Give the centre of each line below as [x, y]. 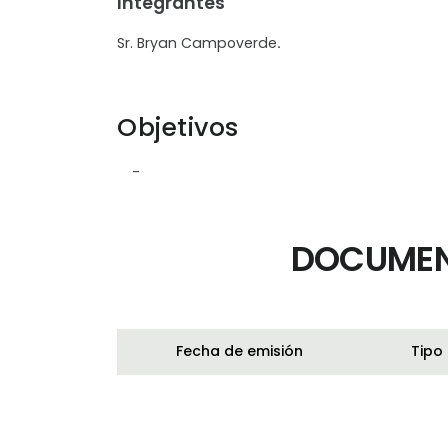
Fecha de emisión [239, 351]
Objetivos [178, 128]
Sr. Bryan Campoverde [197, 43]
